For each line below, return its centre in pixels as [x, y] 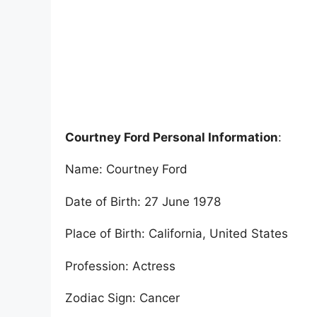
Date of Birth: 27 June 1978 [143, 201]
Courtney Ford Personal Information [172, 138]
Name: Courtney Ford [126, 169]
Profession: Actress [120, 266]
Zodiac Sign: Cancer [122, 298]
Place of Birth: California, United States [177, 234]
